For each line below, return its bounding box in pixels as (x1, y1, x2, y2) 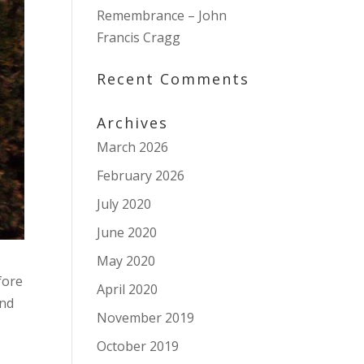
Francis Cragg (97, 28, 181, 46)
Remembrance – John (97, 6, 227, 24)
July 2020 (97, 195, 152, 213)
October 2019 (97, 337, 180, 355)
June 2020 (97, 223, 158, 241)
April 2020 (97, 280, 158, 298)
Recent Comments (97, 69, 250, 89)
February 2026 (97, 167, 185, 184)
